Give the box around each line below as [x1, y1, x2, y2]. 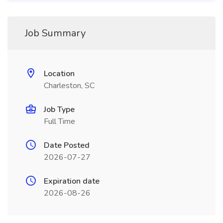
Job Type [44, 104, 75, 115]
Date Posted [44, 140, 90, 151]
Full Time [44, 116, 75, 127]
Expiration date [44, 176, 100, 187]
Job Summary [25, 26, 86, 40]
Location [44, 68, 75, 79]
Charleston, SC [44, 80, 95, 91]
